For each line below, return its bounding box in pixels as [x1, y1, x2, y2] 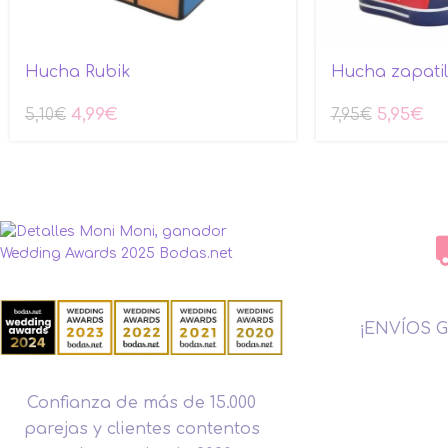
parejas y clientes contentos [23, 420, 260, 439]
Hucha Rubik [25, 63, 131, 82]
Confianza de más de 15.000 [27, 394, 256, 413]
